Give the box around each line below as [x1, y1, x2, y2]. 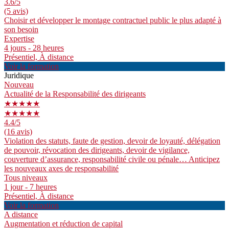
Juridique [4, 71, 34, 80]
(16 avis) [4, 127, 32, 136]
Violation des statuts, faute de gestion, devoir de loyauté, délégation [4, 136, 220, 146]
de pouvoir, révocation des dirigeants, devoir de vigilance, [4, 146, 190, 155]
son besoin [4, 25, 38, 34]
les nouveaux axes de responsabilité [4, 164, 119, 173]
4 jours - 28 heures [4, 43, 64, 53]
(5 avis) [4, 7, 28, 16]
